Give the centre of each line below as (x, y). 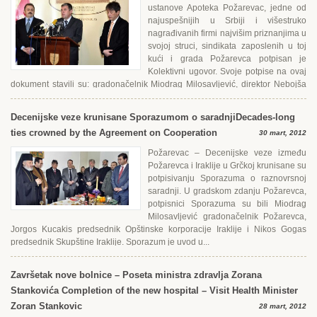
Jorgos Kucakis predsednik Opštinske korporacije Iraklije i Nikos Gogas (158, 229)
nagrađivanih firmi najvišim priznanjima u (227, 33)
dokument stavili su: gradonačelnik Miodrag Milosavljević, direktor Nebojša (158, 84)
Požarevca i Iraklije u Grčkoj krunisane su (227, 166)
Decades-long (265, 117)
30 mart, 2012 (283, 133)
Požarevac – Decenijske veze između (227, 153)
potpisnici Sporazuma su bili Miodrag (227, 204)
